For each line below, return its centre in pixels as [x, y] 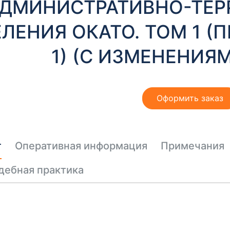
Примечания [192, 146]
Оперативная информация [81, 146]
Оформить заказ [190, 98]
